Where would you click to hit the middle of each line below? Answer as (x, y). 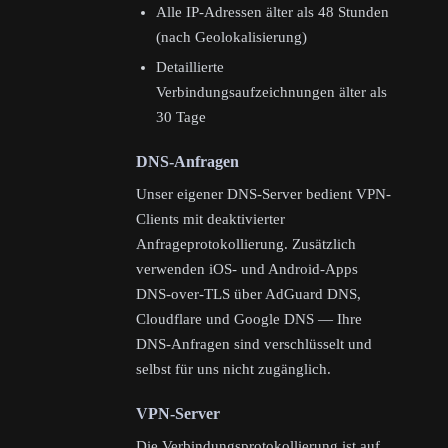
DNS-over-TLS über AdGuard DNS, (248, 294)
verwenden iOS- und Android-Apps (247, 269)
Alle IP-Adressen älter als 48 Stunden (272, 11)
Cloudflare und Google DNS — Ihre (249, 319)
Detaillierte (190, 67)
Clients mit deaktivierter (210, 219)
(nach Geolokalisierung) (231, 36)
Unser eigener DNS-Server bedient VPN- (263, 194)
